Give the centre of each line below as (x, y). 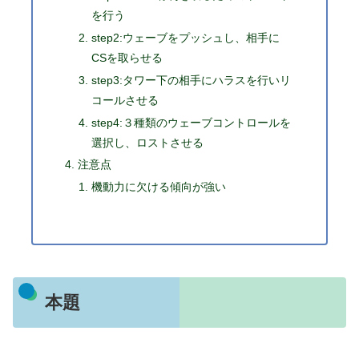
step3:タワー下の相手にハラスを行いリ (192, 80)
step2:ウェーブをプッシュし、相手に (186, 37)
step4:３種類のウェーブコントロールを (192, 122)
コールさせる (125, 100)
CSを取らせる (127, 57)
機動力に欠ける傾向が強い (159, 187)
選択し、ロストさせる (148, 142)
